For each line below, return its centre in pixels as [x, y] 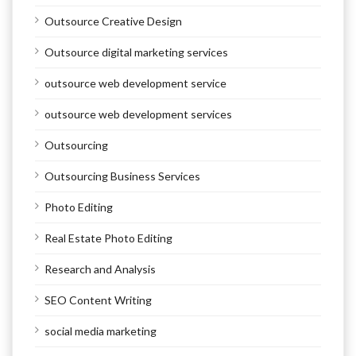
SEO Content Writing [98, 300]
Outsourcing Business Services [122, 176]
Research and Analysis [100, 269]
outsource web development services [138, 114]
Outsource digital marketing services [136, 52]
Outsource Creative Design [113, 21]
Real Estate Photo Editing [108, 238]
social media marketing [101, 331]
